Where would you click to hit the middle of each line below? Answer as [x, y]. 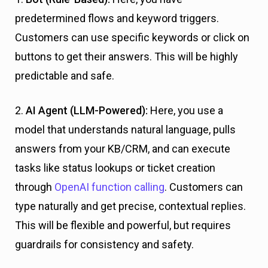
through [35, 187]
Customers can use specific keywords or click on [132, 37]
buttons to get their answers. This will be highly [127, 56]
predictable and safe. [65, 75]
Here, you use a [185, 110]
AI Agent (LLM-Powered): [87, 110]
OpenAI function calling [109, 187]
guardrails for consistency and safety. [104, 244]
